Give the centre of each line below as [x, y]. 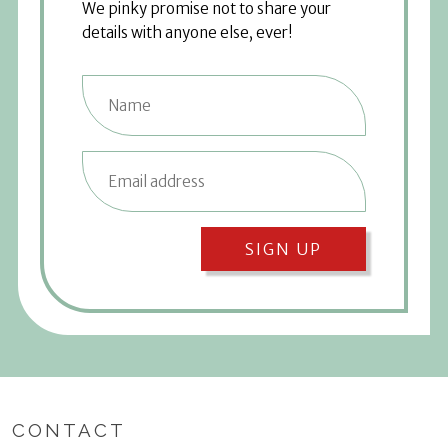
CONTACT [69, 429]
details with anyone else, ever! [187, 32]
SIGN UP [283, 248]
